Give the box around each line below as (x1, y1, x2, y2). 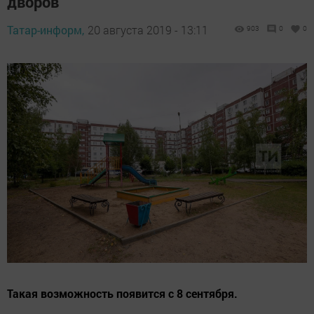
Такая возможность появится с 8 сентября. (7, 286, 238, 301)
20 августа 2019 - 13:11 (88, 22, 208, 37)
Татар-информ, (7, 22, 84, 37)
